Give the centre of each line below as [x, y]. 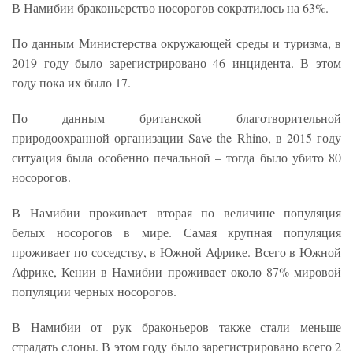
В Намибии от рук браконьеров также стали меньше [176, 326]
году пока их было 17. [71, 82]
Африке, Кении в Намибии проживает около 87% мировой [176, 271]
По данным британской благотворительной [176, 117]
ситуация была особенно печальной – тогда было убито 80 [176, 157]
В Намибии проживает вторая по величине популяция [176, 212]
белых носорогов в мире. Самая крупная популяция [176, 232]
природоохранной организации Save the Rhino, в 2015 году [176, 137]
